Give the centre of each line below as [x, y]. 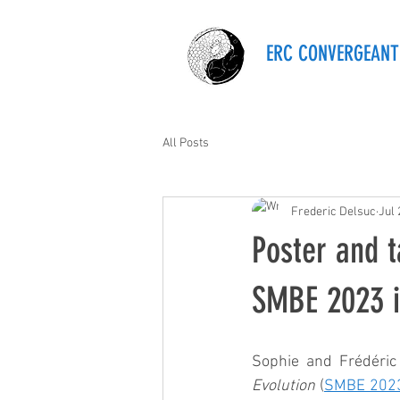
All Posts [186, 143]
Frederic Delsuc [333, 212]
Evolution [283, 386]
